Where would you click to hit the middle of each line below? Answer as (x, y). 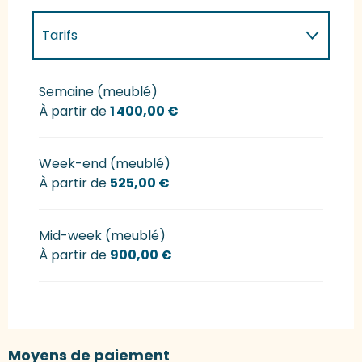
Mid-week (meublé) (102, 235)
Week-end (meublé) (105, 163)
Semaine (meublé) (98, 91)
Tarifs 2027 (77, 83)
